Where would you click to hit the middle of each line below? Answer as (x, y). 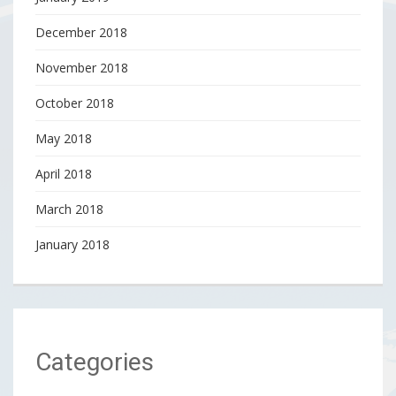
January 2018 (72, 244)
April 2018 (64, 174)
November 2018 (82, 68)
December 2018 (81, 32)
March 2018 (69, 209)
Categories (95, 362)
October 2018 (75, 103)
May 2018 (64, 138)
